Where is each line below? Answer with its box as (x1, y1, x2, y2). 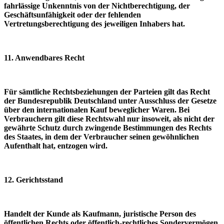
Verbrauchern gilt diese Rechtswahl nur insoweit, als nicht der (4, 114, 214, 123)
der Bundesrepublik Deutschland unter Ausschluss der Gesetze (4, 96, 216, 105)
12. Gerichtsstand (4, 175, 63, 184)
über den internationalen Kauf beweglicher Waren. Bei (4, 105, 189, 114)
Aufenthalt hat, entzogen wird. (4, 141, 107, 150)
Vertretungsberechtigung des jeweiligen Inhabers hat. (4, 19, 185, 28)
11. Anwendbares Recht (4, 53, 84, 62)
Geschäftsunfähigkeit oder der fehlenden (4, 10, 141, 19)
